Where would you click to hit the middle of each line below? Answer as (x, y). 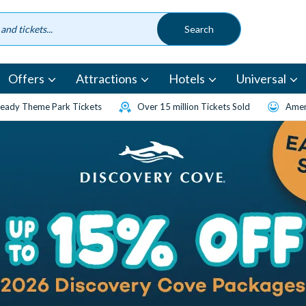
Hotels (187, 79)
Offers (26, 79)
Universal (261, 79)
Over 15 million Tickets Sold (194, 107)
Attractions (107, 79)
